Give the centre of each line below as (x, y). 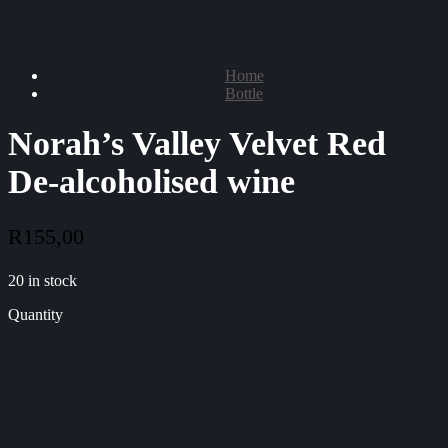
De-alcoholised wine (151, 182)
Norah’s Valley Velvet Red (197, 144)
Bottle (244, 93)
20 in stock (42, 281)
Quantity (35, 315)
